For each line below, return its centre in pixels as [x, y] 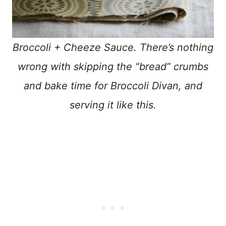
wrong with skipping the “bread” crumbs [113, 67]
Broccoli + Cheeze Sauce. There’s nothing [113, 48]
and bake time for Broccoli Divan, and [113, 86]
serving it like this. [113, 105]
